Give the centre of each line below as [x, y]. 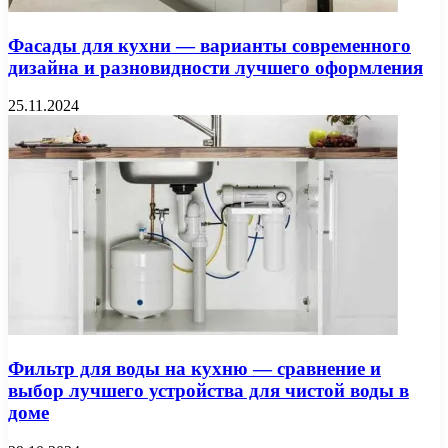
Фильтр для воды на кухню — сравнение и [194, 369]
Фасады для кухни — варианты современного [209, 45]
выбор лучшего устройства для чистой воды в [208, 391]
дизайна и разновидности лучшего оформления [215, 67]
